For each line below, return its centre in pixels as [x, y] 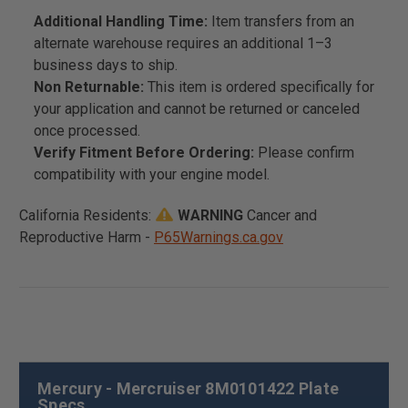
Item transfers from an [283, 21]
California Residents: [87, 215]
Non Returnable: [89, 87]
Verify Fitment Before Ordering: [144, 152]
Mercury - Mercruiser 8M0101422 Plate [188, 388]
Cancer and [282, 215]
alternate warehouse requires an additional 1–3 [184, 43]
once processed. [87, 130]
